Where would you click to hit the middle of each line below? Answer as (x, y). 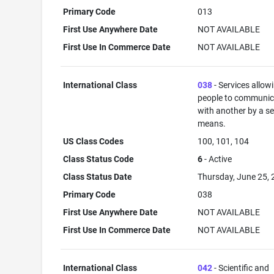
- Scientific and (241, 268)
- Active (217, 159)
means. (212, 124)
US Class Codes (94, 141)
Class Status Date (98, 177)
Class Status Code (99, 159)
